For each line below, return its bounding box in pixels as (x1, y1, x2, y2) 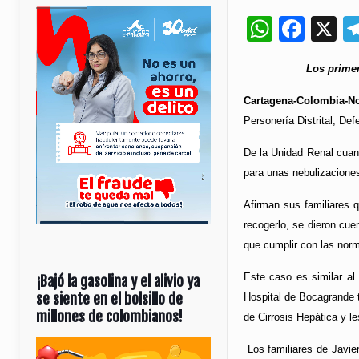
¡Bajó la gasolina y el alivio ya (36, 272, 200, 290)
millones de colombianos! (36, 307, 183, 325)
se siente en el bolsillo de (36, 289, 183, 308)
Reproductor (35, 340, 91, 353)
